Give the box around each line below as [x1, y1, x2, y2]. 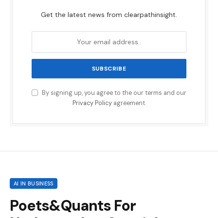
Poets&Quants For [10, 196, 136, 216]
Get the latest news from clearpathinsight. [41, 10, 177, 19]
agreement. [111, 99, 146, 108]
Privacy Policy [72, 99, 112, 108]
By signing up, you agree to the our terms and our [40, 89, 186, 97]
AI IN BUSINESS [14, 180, 54, 187]
